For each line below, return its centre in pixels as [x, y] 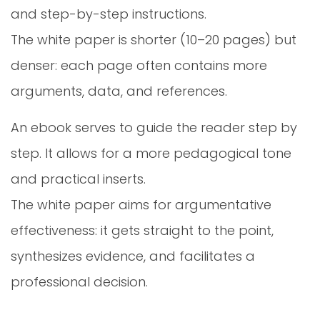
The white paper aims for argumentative [141, 204]
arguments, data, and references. [119, 91]
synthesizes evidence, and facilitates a [133, 256]
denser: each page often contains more [139, 65]
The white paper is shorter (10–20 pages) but [154, 39]
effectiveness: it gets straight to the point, [142, 230]
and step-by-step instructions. [109, 14]
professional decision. [79, 281]
